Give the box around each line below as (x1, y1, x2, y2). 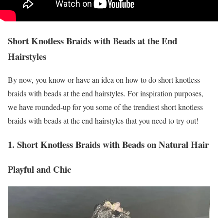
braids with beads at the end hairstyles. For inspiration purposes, (8, 88, 203, 99)
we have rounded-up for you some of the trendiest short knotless (8, 102, 203, 112)
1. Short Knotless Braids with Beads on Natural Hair (8, 138, 209, 151)
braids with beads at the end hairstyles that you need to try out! (8, 115, 199, 126)
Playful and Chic (8, 162, 71, 176)
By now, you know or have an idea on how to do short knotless (8, 74, 200, 85)
